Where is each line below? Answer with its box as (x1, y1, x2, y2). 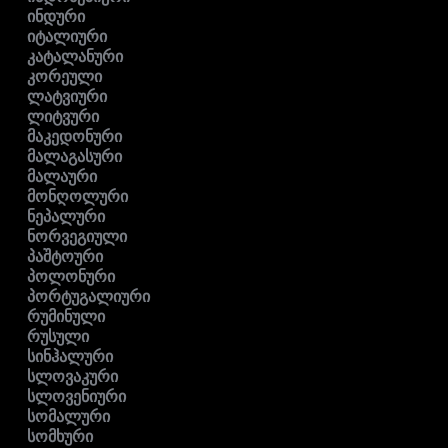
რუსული (27, 327, 89, 347)
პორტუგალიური (27, 287, 150, 307)
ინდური (27, 7, 85, 27)
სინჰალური (27, 347, 113, 367)
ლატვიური (27, 87, 107, 107)
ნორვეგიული (27, 227, 127, 247)
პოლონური (27, 267, 115, 287)
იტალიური (27, 27, 107, 47)
